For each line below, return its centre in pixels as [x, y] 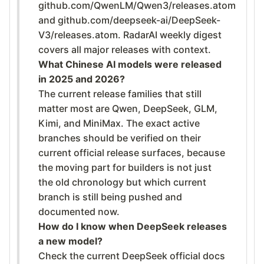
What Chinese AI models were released [130, 64]
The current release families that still [120, 93]
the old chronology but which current [122, 182]
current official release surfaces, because [132, 152]
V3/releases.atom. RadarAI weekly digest [130, 34]
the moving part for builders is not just [125, 167]
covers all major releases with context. [125, 49]
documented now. [79, 211]
